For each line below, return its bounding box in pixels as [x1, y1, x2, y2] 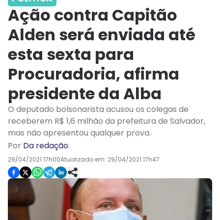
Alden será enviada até [8, 24, 195, 46]
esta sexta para [8, 43, 134, 66]
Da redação [23, 140, 68, 152]
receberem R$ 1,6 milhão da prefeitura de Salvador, [8, 115, 205, 127]
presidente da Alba [8, 82, 162, 105]
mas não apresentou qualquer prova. [8, 127, 153, 139]
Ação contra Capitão [8, 4, 177, 27]
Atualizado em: [60, 155, 108, 164]
